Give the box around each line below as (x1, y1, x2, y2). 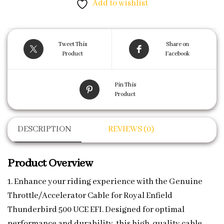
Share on (165, 40, 189, 48)
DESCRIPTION (17, 123, 71, 134)
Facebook (165, 49, 189, 57)
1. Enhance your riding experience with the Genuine (7, 176, 202, 187)
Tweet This (58, 40, 87, 48)
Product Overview (7, 156, 93, 170)
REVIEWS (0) (108, 123, 154, 134)
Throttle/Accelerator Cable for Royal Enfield (7, 190, 172, 201)
